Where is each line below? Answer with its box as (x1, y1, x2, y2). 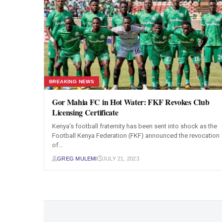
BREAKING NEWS (49, 79, 95, 84)
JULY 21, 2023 (102, 156, 139, 162)
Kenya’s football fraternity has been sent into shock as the (52, 122, 217, 130)
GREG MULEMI (57, 156, 97, 162)
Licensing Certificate (52, 107, 118, 118)
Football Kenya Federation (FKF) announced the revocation (52, 132, 220, 139)
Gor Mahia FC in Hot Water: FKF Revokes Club (52, 96, 210, 108)
